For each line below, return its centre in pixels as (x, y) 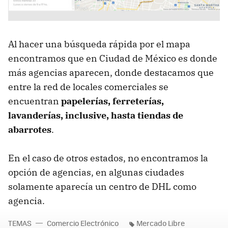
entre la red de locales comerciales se (88, 87)
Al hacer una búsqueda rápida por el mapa (99, 44)
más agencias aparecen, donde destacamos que (111, 73)
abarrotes (30, 130)
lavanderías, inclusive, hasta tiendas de (96, 116)
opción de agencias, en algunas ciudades (96, 173)
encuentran (35, 101)
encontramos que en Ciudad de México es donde (113, 59)
